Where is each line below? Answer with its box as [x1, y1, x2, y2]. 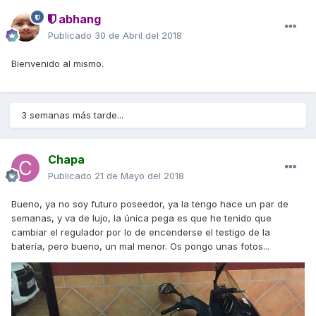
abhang [56, 12, 101, 27]
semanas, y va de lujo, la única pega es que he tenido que [11, 212, 272, 224]
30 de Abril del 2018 [95, 30, 182, 42]
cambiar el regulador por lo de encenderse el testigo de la [11, 226, 270, 238]
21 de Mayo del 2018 [95, 170, 184, 182]
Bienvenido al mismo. [11, 58, 104, 70]
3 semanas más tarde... [21, 109, 123, 121]
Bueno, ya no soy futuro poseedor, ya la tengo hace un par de [11, 198, 288, 210]
